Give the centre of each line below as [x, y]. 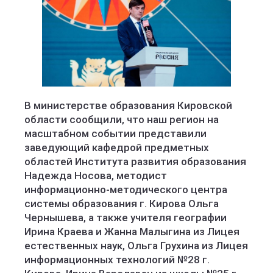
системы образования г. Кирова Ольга [122, 204]
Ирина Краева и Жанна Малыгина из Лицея [132, 232]
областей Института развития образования [135, 161]
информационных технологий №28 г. [117, 260]
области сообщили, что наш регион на [122, 119]
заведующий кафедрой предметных [117, 147]
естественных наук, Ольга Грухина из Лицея [136, 246]
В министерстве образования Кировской [128, 105]
